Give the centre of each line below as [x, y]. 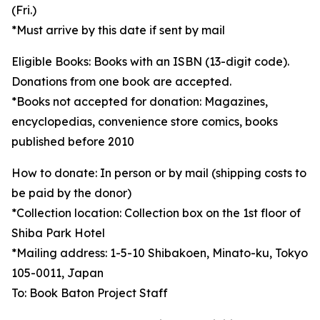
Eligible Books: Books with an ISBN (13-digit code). [150, 62]
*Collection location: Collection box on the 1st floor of [156, 213]
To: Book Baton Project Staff [90, 293]
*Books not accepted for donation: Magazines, [140, 102]
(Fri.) [24, 10]
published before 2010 [73, 142]
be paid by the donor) [71, 193]
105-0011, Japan [57, 273]
